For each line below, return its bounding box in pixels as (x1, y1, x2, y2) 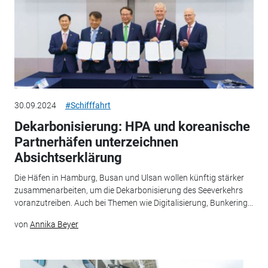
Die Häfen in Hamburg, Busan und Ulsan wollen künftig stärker (14, 173, 244, 183)
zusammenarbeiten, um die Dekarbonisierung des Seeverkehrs (14, 185, 243, 196)
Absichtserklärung (14, 150, 122, 165)
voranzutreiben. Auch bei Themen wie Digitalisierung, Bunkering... (14, 198, 253, 208)
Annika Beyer (29, 220, 78, 230)
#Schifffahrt (65, 100, 111, 110)
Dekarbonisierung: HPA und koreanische (14, 118, 250, 134)
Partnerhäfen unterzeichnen (14, 134, 178, 150)
